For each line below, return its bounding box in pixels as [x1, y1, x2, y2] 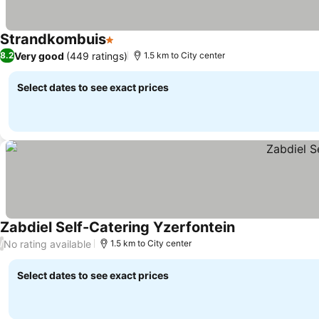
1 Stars [105, 40, 142, 54]
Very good [14, 49, 64, 62]
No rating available [4, 237, 91, 250]
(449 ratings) [66, 49, 127, 62]
